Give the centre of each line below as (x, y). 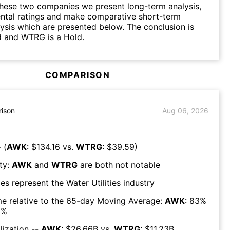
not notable (138, 165)
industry (138, 183)
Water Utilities (93, 183)
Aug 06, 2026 (185, 111)
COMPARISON (78, 75)
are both (95, 165)
